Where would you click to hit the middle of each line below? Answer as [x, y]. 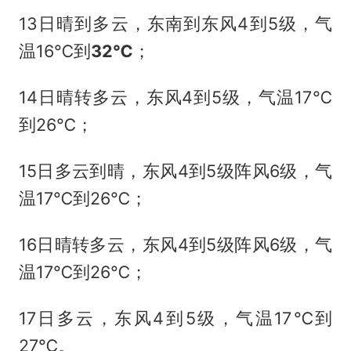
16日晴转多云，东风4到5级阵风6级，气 [175, 244]
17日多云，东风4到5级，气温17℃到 [175, 318]
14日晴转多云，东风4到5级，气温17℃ [175, 98]
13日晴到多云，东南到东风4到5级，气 [175, 24]
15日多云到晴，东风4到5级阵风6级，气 [175, 171]
